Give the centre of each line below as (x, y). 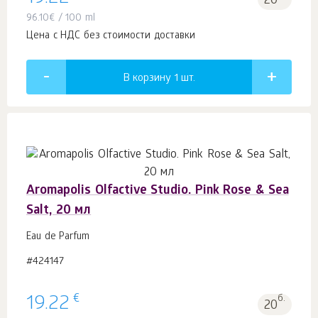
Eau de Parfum (58, 237)
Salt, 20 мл (59, 211)
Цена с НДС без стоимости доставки (111, 36)
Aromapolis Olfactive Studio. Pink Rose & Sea (158, 191)
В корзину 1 (152, 78)
